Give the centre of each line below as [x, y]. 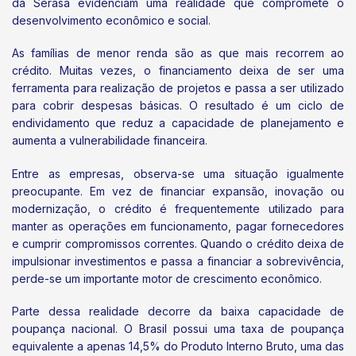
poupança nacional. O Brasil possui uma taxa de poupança [178, 328]
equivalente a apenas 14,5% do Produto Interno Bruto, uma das [178, 346]
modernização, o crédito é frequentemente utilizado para [178, 208]
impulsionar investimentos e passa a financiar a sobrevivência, [178, 261]
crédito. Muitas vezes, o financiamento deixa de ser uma [178, 71]
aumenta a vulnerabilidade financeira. [110, 141]
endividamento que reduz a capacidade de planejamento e [178, 123]
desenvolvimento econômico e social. [111, 21]
